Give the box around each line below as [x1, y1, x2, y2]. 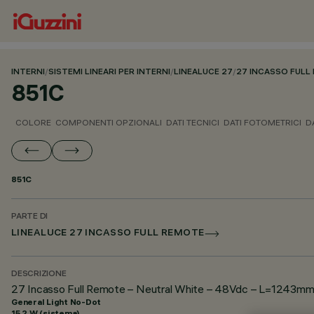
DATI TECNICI [166, 117, 219, 128]
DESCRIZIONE [11, 270, 67, 279]
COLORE [15, 117, 51, 128]
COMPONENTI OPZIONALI [55, 117, 162, 128]
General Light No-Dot [11, 296, 102, 307]
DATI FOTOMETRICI [224, 117, 301, 128]
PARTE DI [11, 212, 48, 221]
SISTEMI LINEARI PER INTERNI [48, 68, 170, 77]
